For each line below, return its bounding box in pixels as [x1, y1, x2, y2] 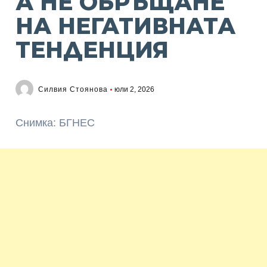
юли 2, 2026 [114, 85, 155, 94]
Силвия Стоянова [38, 85, 108, 94]
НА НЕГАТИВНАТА [15, 13, 236, 39]
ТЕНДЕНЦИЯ [15, 36, 169, 63]
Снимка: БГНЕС [15, 117, 95, 129]
